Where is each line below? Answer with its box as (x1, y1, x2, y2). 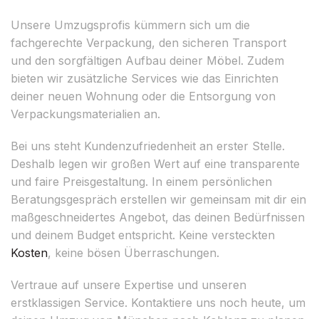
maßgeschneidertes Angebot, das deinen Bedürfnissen (11, 209, 305, 224)
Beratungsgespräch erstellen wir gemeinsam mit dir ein (11, 192, 306, 206)
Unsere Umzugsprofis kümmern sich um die (11, 17, 250, 32)
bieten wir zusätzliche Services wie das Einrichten (11, 70, 278, 85)
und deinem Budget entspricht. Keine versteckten (11, 227, 275, 242)
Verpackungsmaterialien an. (11, 106, 160, 121)
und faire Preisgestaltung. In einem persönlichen (11, 174, 272, 189)
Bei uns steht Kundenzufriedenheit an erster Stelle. (11, 138, 285, 153)
